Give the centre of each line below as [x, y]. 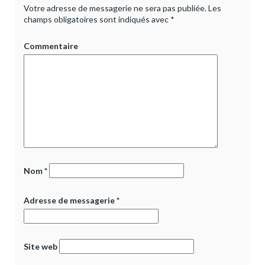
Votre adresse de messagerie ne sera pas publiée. [115, 8]
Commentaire [51, 46]
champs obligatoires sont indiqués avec [97, 20]
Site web [41, 247]
